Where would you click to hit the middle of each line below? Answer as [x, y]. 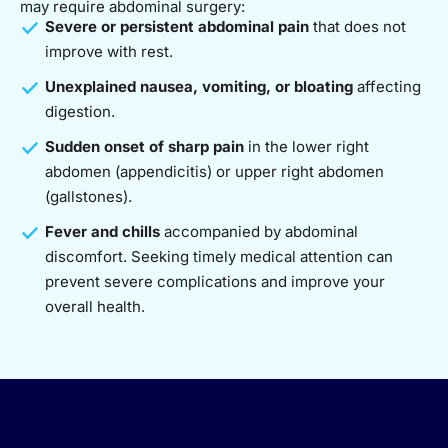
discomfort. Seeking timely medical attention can [219, 256]
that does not [357, 26]
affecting [387, 86]
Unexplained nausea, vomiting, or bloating [199, 86]
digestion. [80, 111]
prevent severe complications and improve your [215, 281]
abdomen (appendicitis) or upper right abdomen [214, 171]
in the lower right [306, 146]
